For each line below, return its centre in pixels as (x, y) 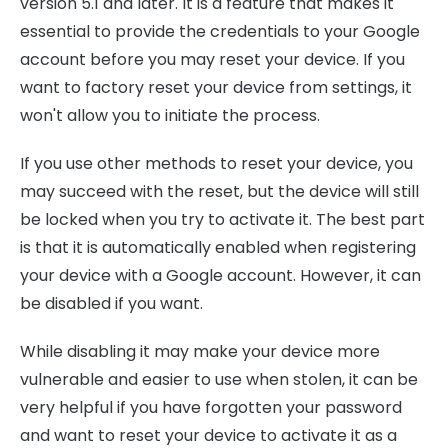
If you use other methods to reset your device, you (216, 163)
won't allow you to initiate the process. (170, 115)
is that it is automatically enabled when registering (218, 247)
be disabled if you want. (111, 303)
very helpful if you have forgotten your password (211, 407)
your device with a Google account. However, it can (220, 275)
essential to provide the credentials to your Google (220, 31)
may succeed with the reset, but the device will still (219, 191)
